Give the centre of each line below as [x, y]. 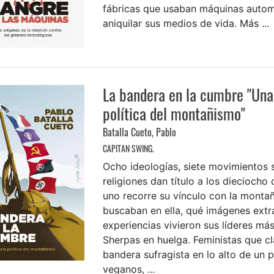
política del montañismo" [174, 114]
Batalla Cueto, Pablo [139, 132]
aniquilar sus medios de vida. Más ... [186, 23]
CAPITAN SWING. [128, 149]
